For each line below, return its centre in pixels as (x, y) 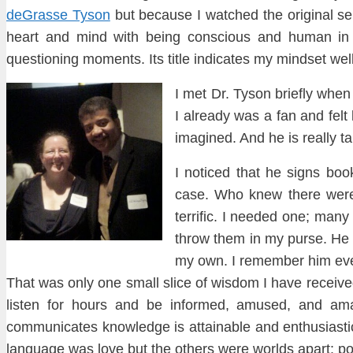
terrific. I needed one (240, 217)
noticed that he (236, 173)
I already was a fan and (252, 116)
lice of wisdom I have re (244, 283)
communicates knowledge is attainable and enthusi (168, 327)
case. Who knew (229, 195)
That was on (45, 283)
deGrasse (37, 15)
